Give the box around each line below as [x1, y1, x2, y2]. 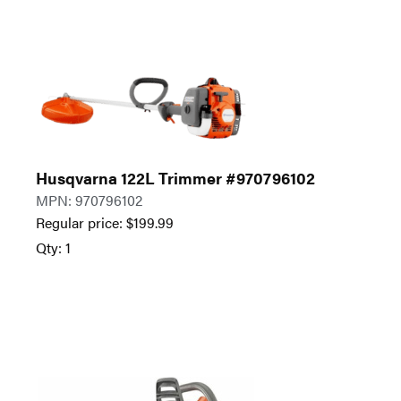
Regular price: [36, 212, 126, 234]
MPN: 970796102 [36, 190, 142, 211]
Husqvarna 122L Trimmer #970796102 [36, 166, 315, 190]
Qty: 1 [36, 237, 71, 259]
